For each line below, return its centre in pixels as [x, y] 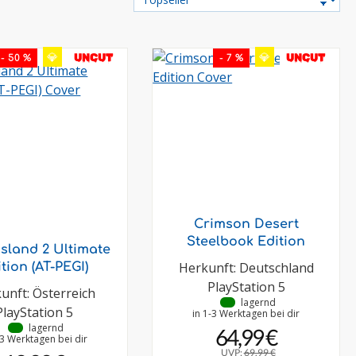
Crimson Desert [246, 224]
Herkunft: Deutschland [246, 268]
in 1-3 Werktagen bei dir [246, 313]
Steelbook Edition [246, 242]
